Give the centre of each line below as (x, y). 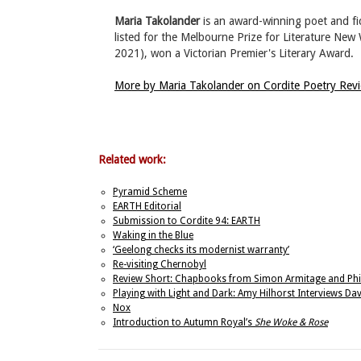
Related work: (132, 160)
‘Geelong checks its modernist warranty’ (201, 250)
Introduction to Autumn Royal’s (184, 323)
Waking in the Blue (153, 236)
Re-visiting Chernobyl (160, 265)
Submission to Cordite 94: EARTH (187, 221)
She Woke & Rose (291, 323)
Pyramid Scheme (150, 192)
